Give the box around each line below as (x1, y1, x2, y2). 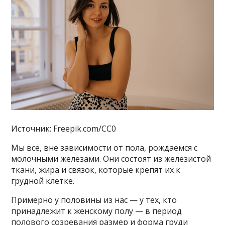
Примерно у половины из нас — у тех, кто (11, 194, 177, 205)
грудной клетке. (11, 175, 75, 186)
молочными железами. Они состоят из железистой (11, 153, 211, 164)
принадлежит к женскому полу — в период (11, 205, 182, 216)
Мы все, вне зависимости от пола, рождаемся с (11, 142, 198, 153)
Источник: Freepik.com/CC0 (11, 123, 117, 134)
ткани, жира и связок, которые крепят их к (11, 164, 181, 175)
